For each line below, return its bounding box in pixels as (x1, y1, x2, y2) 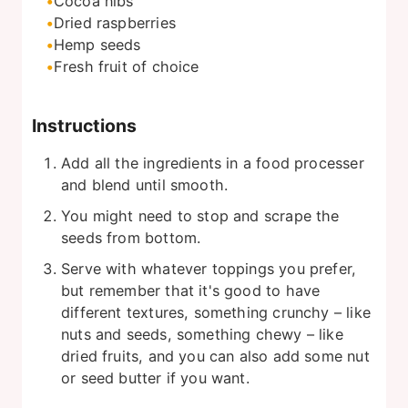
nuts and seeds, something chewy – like (61, 324, 343, 343)
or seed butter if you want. (61, 368, 250, 387)
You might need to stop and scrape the (61, 206, 340, 225)
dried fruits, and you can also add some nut (61, 346, 370, 365)
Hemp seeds (53, 36, 141, 55)
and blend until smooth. (61, 175, 229, 194)
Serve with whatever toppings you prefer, (61, 259, 357, 278)
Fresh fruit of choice (53, 57, 199, 76)
